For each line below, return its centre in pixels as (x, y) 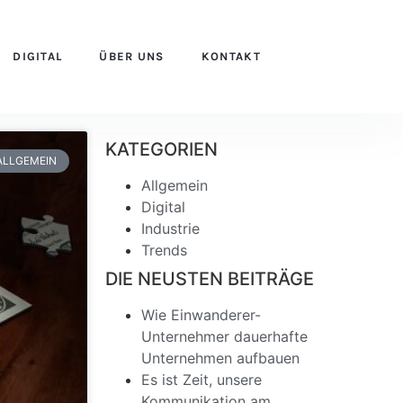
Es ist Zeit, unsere (202, 380)
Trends (165, 250)
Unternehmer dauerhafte (225, 336)
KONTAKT (231, 56)
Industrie (171, 228)
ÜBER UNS (132, 56)
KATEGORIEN (162, 149)
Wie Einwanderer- (201, 315)
